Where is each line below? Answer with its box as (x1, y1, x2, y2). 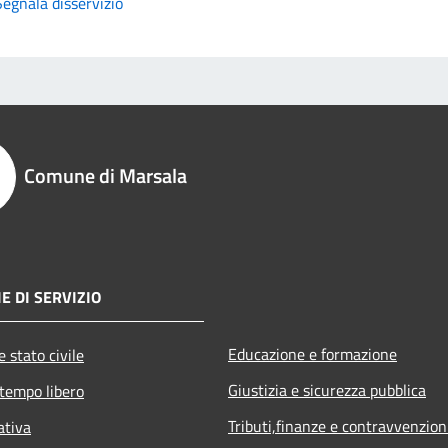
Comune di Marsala (24, 159, 187, 191)
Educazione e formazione (228, 341, 397, 366)
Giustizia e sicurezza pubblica (228, 377, 426, 402)
